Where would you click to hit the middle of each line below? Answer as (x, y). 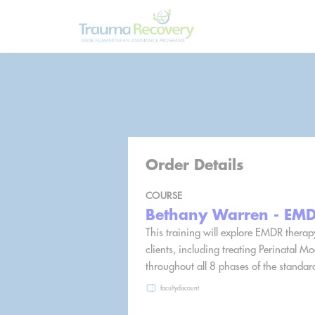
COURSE (164, 195)
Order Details (195, 164)
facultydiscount (180, 288)
